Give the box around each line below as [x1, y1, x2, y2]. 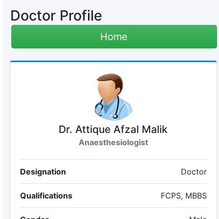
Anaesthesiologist [78, 137, 148, 147]
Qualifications [20, 191, 72, 200]
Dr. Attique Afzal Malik [59, 123, 168, 135]
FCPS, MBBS [161, 191, 207, 200]
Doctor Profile [10, 7, 102, 24]
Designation [20, 167, 66, 176]
